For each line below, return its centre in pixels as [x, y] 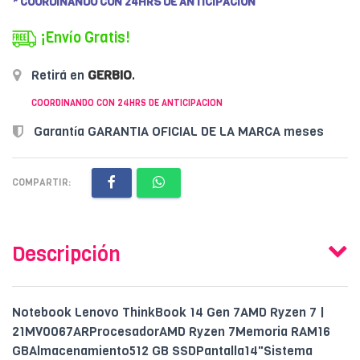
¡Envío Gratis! [85, 38]
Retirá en [58, 75]
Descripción [66, 255]
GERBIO [110, 75]
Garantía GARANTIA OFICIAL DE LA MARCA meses [177, 131]
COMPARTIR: [41, 183]
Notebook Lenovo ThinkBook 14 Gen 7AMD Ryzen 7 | [168, 313]
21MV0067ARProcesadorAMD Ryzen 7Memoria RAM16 [171, 332]
